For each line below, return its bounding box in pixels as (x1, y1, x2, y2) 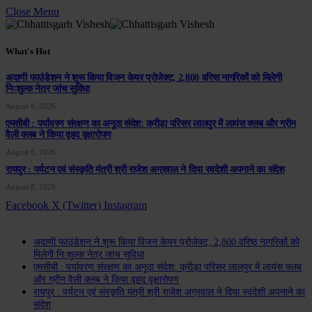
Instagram (104, 199, 147, 212)
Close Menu (6, 6, 59, 17)
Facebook (6, 199, 49, 212)
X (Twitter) (52, 199, 101, 212)
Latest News (6, 213, 58, 224)
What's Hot (6, 46, 50, 57)
